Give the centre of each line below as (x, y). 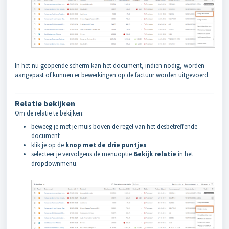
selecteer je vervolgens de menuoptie (82, 154)
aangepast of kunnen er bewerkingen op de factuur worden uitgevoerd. (112, 75)
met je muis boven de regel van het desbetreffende (128, 126)
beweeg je (45, 126)
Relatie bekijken (45, 103)
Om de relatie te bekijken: (49, 113)
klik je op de (48, 145)
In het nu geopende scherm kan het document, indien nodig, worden (110, 65)
